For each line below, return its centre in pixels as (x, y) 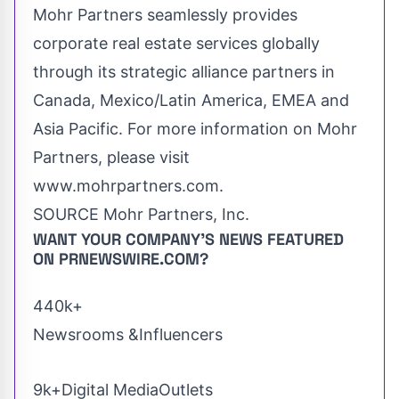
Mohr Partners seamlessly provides (165, 15)
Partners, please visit (111, 158)
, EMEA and (306, 101)
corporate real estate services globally (176, 44)
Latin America (211, 101)
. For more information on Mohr (238, 129)
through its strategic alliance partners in (184, 72)
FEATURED (305, 240)
